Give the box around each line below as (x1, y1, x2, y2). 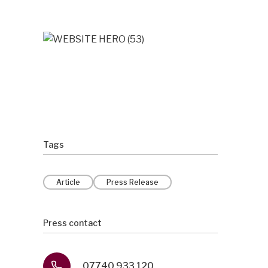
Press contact (43, 218, 102, 228)
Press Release (106, 178, 159, 187)
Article (56, 178, 80, 187)
